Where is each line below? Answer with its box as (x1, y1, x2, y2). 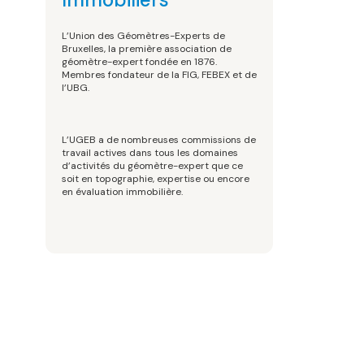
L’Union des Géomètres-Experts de (61, 29, 225, 42)
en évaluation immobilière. (61, 185, 183, 198)
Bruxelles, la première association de (61, 42, 232, 55)
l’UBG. (61, 81, 89, 94)
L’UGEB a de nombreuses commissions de (61, 133, 256, 146)
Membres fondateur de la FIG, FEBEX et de (61, 68, 257, 81)
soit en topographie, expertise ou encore (61, 172, 249, 185)
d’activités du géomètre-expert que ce (61, 159, 243, 172)
